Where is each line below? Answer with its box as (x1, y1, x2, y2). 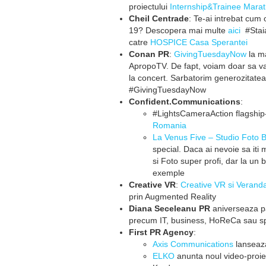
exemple (153, 168, 185, 178)
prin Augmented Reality (129, 192, 216, 201)
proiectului (129, 2, 170, 11)
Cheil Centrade (129, 14, 189, 23)
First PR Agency (129, 227, 194, 237)
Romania (153, 121, 186, 130)
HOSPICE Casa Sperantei (150, 37, 248, 47)
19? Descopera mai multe (129, 26, 228, 35)
